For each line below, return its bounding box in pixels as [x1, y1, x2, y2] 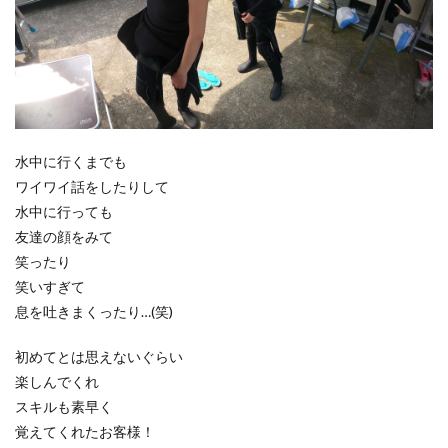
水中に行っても [15, 202, 113, 220]
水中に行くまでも [15, 152, 127, 170]
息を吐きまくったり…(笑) [15, 302, 173, 320]
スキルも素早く [15, 397, 113, 415]
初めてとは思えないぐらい [15, 347, 183, 365]
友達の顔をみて [15, 227, 113, 245]
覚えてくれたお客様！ [15, 422, 155, 440]
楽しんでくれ [15, 372, 99, 390]
